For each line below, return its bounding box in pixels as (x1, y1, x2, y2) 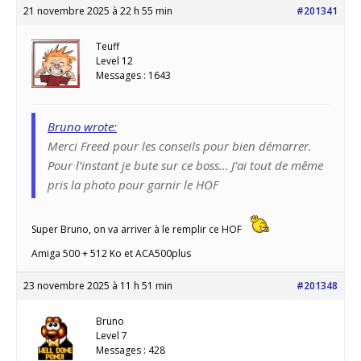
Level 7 (96, 328, 127, 342)
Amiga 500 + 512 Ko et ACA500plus (31, 246, 191, 260)
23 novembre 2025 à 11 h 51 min (23, 278, 172, 293)
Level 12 (96, 53, 133, 68)
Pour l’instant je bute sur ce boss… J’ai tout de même (48, 156, 323, 173)
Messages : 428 (96, 342, 165, 357)
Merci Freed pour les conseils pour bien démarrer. (48, 137, 312, 154)
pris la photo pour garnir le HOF (48, 176, 218, 193)
